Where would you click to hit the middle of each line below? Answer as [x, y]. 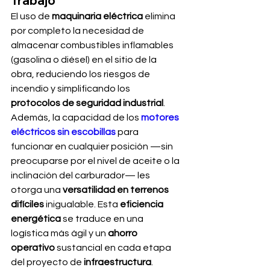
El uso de [31, 16]
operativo [33, 248]
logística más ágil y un [59, 233]
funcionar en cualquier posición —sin [93, 146]
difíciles [27, 204]
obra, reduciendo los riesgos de [81, 74]
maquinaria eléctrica [97, 16]
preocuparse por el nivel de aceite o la [96, 161]
